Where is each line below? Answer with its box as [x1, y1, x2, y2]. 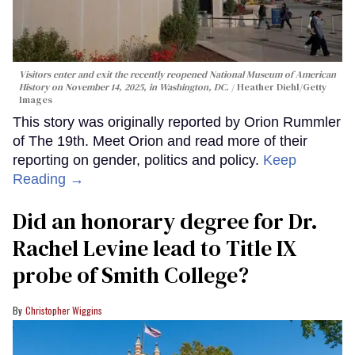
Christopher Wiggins [25, 303, 102, 317]
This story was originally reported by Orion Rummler [13, 113, 341, 130]
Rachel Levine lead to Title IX [13, 232, 296, 263]
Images [19, 93, 52, 106]
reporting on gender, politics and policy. [13, 151, 263, 168]
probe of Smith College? [13, 259, 249, 290]
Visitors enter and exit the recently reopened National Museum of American [19, 67, 336, 81]
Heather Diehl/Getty [237, 80, 326, 94]
